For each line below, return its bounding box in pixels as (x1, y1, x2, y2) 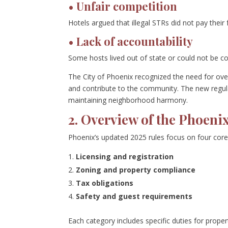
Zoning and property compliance (76, 164, 196, 175)
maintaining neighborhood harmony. (68, 95, 188, 105)
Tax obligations (76, 178, 134, 188)
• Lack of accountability (68, 33, 193, 49)
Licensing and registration (76, 151, 174, 161)
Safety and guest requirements (76, 191, 193, 201)
